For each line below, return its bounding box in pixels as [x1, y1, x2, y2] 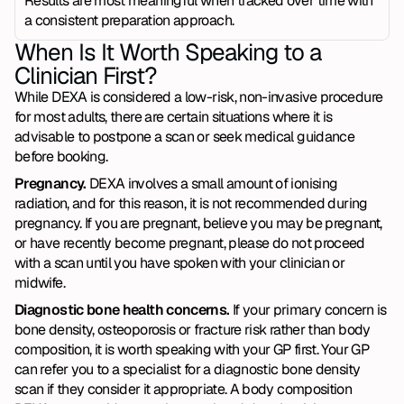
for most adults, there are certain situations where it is [14, 107, 333, 126]
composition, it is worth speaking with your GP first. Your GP [14, 340, 369, 359]
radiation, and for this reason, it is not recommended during [14, 194, 368, 213]
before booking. [14, 147, 108, 166]
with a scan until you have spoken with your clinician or [14, 253, 345, 272]
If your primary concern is [232, 300, 387, 319]
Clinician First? [14, 60, 158, 91]
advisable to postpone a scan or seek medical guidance [14, 127, 355, 146]
